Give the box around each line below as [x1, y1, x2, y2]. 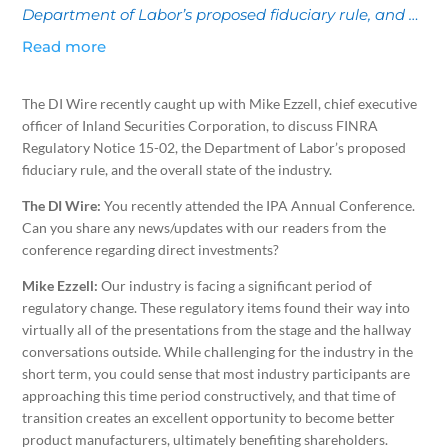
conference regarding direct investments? [22, 241, 280, 259]
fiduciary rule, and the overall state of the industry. [22, 161, 333, 179]
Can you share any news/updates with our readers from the [22, 219, 387, 237]
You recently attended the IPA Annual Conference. [104, 197, 416, 215]
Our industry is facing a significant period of [98, 277, 373, 295]
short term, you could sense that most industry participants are [22, 365, 411, 383]
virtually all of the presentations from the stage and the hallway [22, 321, 412, 339]
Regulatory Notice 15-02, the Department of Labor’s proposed [22, 139, 407, 157]
